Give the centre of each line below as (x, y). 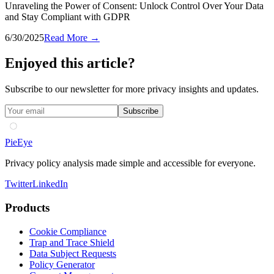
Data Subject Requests (73, 253)
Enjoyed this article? (70, 63)
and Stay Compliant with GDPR (68, 17)
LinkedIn (50, 184)
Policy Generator (62, 264)
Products (27, 208)
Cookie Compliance (68, 231)
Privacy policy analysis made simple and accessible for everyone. (130, 163)
